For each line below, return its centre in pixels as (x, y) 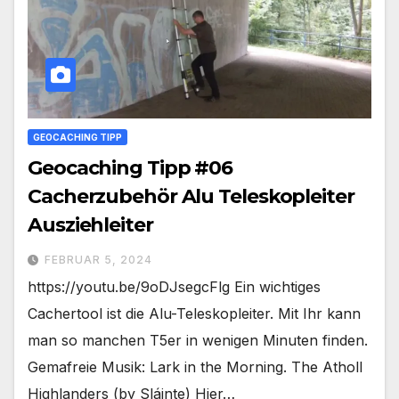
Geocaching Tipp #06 (130, 168)
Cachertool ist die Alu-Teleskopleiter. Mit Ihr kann (194, 314)
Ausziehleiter (90, 225)
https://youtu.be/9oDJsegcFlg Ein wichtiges (174, 287)
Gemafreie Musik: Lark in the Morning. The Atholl (195, 367)
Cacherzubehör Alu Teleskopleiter (191, 197)
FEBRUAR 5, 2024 (98, 260)
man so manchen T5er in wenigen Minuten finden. (198, 341)
